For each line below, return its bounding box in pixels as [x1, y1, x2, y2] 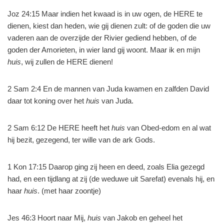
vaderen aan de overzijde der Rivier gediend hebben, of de [7, 33, 196, 42]
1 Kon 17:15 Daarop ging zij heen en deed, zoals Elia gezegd [7, 162, 204, 171]
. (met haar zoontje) [37, 186, 101, 195]
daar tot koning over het [7, 96, 86, 105]
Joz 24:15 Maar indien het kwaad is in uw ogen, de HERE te [7, 9, 202, 18]
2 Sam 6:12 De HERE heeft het [7, 123, 111, 132]
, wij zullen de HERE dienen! [21, 57, 113, 66]
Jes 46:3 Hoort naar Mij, [7, 213, 87, 222]
